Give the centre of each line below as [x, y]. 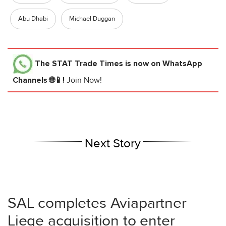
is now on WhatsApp [163, 63]
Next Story [113, 144]
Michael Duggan [92, 19]
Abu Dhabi [33, 19]
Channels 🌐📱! [40, 80]
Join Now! [84, 80]
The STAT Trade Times [79, 63]
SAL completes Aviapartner [97, 203]
